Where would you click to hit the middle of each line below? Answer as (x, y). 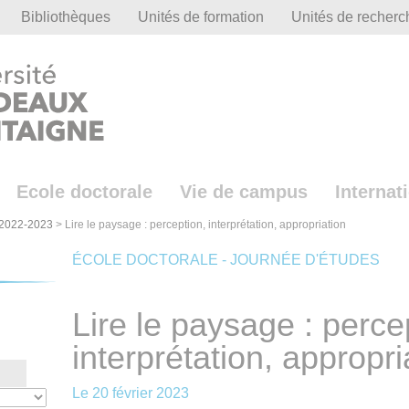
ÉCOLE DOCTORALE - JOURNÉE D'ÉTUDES (225, 260)
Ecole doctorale (84, 192)
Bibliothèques (66, 17)
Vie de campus (244, 192)
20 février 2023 (140, 393)
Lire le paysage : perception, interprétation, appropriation (205, 225)
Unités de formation (201, 17)
